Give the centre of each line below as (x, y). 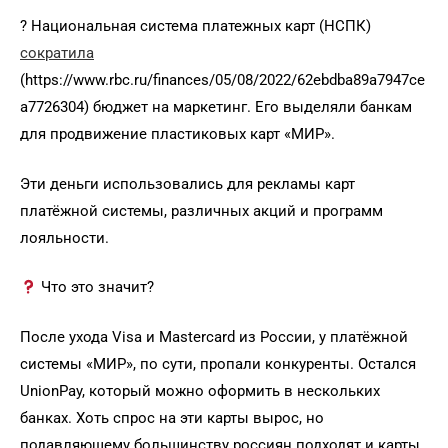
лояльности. (64, 237)
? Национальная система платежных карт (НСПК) (195, 26)
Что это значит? (96, 287)
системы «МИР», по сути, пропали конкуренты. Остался (218, 363)
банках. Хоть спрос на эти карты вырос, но (172, 417)
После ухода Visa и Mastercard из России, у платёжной (214, 336)
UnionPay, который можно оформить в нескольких (200, 390)
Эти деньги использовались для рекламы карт (187, 183)
